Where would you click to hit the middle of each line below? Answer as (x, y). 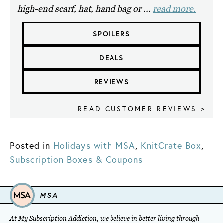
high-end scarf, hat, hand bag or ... (85, 9)
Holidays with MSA (94, 146)
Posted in (30, 146)
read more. (174, 9)
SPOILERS (111, 34)
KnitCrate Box (171, 146)
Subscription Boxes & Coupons (76, 160)
